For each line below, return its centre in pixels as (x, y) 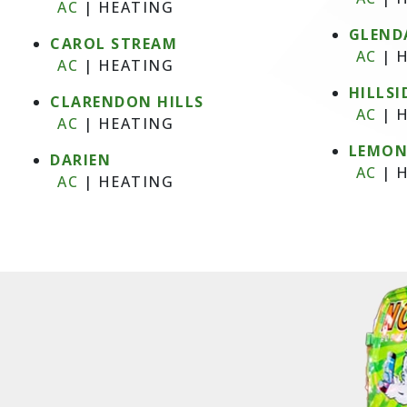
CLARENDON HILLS (127, 102)
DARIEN (80, 160)
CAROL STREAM (114, 44)
